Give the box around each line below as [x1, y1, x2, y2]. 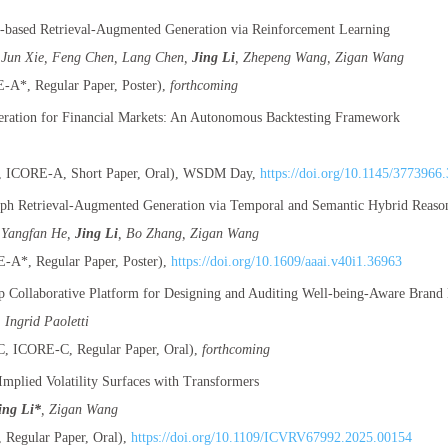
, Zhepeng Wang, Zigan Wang [235, 50, 404, 65]
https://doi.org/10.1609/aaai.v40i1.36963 [171, 254, 402, 269]
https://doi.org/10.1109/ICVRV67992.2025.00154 [131, 430, 412, 445]
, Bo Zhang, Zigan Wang [118, 226, 259, 241]
